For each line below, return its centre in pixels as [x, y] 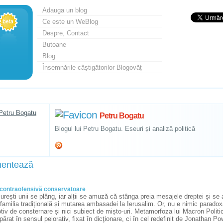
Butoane [54, 45]
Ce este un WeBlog [70, 22]
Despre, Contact [65, 33]
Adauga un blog [64, 10]
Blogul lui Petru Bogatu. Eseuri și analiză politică [125, 129]
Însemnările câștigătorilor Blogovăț [92, 67]
